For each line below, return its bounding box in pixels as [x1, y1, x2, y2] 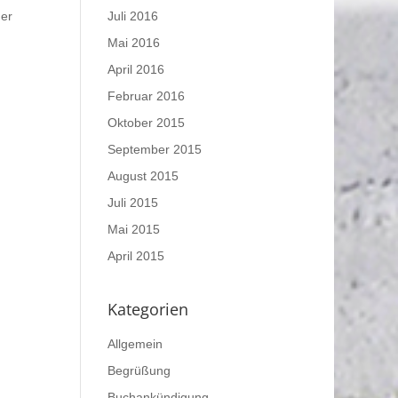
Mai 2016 [107, 35, 160, 50]
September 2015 [107, 141, 202, 156]
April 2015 [107, 248, 164, 263]
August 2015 [107, 168, 179, 183]
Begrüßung [107, 362, 171, 378]
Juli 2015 [107, 195, 158, 210]
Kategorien [107, 298, 188, 320]
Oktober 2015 [107, 115, 185, 130]
